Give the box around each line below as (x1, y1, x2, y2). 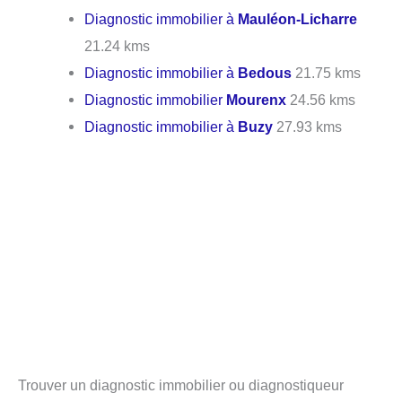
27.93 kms (273, 118, 343, 135)
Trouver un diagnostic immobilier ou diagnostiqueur (18, 376, 344, 393)
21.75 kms (292, 65, 362, 82)
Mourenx (226, 92, 287, 109)
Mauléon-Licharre (238, 11, 358, 28)
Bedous (238, 65, 293, 82)
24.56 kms (286, 92, 356, 109)
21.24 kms (84, 38, 151, 55)
